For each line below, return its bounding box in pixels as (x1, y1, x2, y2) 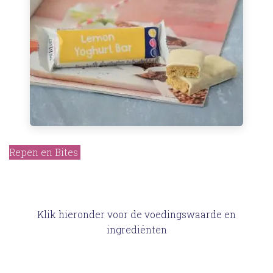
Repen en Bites (9, 146, 80, 158)
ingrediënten (106, 223, 167, 236)
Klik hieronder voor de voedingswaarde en (37, 208, 236, 221)
